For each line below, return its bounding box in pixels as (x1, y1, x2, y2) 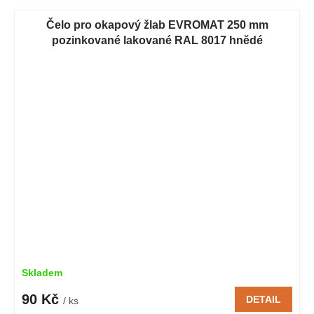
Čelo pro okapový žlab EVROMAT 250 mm (46, 18, 268, 31)
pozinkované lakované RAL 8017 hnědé (51, 34, 263, 46)
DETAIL (246, 294, 281, 306)
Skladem (22, 267, 62, 279)
